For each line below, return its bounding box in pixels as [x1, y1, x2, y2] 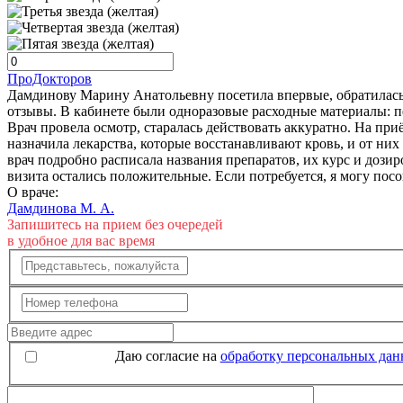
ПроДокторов [7, 71, 92, 87]
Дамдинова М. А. [7, 201, 114, 217]
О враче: [7, 184, 58, 201]
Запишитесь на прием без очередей [7, 217, 223, 233]
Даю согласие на [114, 348, 220, 364]
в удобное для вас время [7, 233, 155, 249]
